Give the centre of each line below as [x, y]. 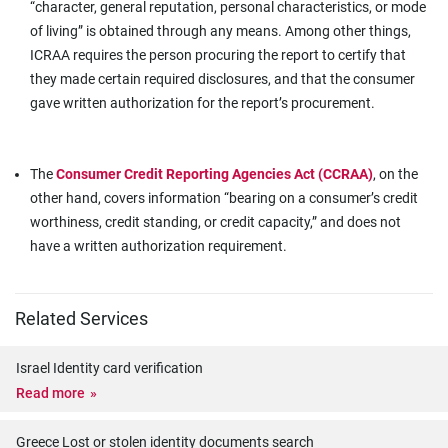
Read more [50, 393]
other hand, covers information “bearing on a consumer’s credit [224, 198]
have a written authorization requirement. [158, 246]
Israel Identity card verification [109, 368]
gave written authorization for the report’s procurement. [202, 103]
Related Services [81, 319]
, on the [395, 174]
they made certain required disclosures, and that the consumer [222, 79]
